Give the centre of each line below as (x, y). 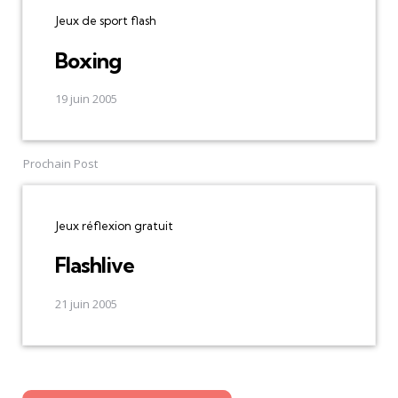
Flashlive (95, 265)
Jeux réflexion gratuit (114, 225)
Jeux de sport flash (106, 21)
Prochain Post (60, 163)
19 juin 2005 (86, 98)
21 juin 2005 (86, 303)
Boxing (88, 60)
